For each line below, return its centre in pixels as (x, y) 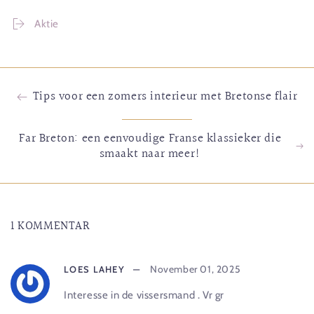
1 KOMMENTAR (50, 226)
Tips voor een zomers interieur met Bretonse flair (165, 97)
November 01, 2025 (195, 269)
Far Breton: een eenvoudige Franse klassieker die (150, 138)
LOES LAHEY (94, 269)
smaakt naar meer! (150, 153)
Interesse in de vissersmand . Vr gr (144, 295)
